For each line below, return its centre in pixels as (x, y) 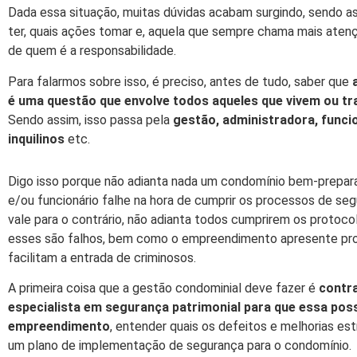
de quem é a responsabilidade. (92, 51)
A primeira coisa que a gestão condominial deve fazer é (163, 288)
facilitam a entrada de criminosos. (102, 257)
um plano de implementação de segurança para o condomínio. (180, 345)
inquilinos (36, 139)
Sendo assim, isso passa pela (90, 120)
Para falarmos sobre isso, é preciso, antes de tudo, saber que (180, 81)
